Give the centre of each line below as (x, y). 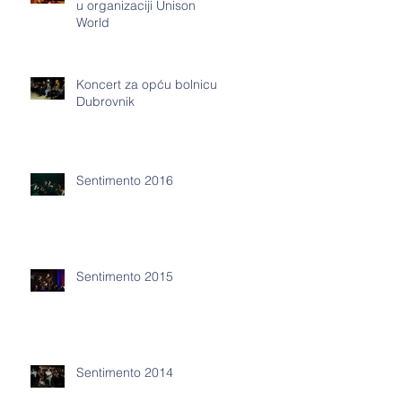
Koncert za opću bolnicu (147, 84)
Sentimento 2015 (125, 276)
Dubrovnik (105, 101)
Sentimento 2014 (125, 372)
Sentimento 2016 (125, 180)
